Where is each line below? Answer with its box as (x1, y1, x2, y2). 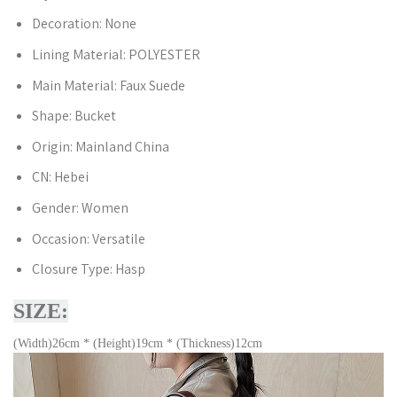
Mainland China (74, 136, 169, 156)
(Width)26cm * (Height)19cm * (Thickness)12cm (13, 336, 262, 350)
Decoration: (31, 14, 105, 34)
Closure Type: (31, 260, 115, 279)
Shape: (31, 106, 74, 126)
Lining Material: (31, 44, 128, 64)
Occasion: (31, 229, 92, 248)
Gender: (31, 198, 82, 217)
